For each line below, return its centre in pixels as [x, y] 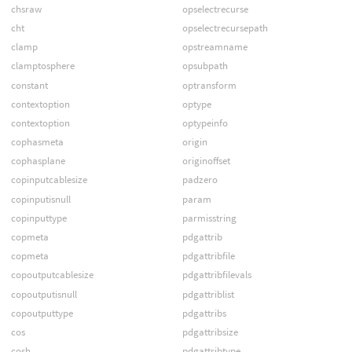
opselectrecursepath [225, 27]
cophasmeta [37, 142]
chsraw [26, 9]
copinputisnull [40, 199]
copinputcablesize [49, 180]
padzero [200, 180]
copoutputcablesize [52, 275]
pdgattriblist [208, 294]
